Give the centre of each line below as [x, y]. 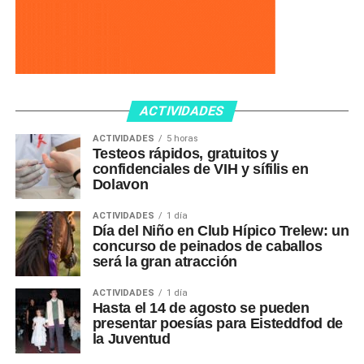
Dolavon [120, 185]
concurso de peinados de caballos [207, 247]
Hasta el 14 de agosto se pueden [201, 308]
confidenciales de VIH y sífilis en [200, 169]
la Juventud [131, 339]
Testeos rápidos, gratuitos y [185, 154]
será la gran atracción [165, 262]
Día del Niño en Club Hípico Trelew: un [221, 231]
